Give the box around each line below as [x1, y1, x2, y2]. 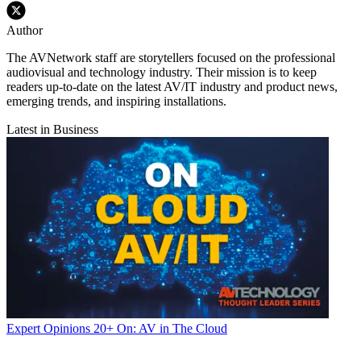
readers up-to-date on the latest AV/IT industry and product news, [6, 79, 338, 93]
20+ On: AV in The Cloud [93, 321, 227, 335]
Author [6, 23, 43, 37]
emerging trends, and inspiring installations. [6, 93, 226, 108]
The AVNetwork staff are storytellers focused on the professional [6, 50, 335, 64]
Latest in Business [6, 122, 98, 136]
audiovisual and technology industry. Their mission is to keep [6, 64, 317, 79]
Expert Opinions [6, 321, 90, 335]
